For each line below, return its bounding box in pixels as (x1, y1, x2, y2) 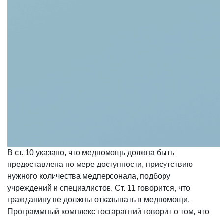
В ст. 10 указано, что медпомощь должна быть (7, 148, 174, 157)
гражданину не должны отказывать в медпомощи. (7, 195, 190, 204)
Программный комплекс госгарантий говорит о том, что (7, 207, 209, 216)
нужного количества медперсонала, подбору (7, 172, 170, 181)
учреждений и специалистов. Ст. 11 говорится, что (7, 184, 190, 192)
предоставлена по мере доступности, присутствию (7, 160, 192, 169)
